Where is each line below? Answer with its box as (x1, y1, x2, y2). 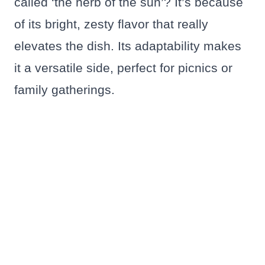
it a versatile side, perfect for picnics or (14, 61, 232, 75)
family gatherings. (14, 83, 115, 97)
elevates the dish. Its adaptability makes (14, 39, 241, 53)
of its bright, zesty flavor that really (14, 17, 208, 31)
